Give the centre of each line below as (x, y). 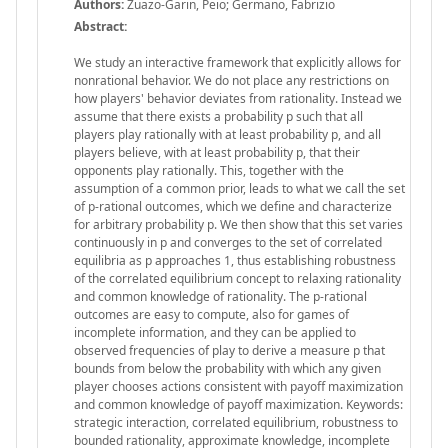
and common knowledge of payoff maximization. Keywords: (238, 404)
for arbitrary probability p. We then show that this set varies (238, 224)
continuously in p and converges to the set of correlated (228, 242)
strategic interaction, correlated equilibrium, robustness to (236, 422)
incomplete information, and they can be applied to (215, 332)
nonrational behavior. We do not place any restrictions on (231, 80)
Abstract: (100, 26)
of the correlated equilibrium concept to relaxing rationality (237, 278)
